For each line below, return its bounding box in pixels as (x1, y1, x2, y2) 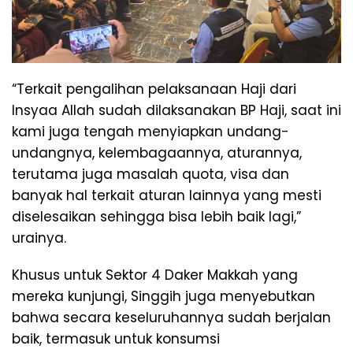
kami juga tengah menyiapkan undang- (12, 121, 289, 141)
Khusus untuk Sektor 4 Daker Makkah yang (12, 265, 298, 284)
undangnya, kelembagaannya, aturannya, (12, 143, 302, 162)
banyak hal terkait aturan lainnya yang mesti (12, 185, 321, 205)
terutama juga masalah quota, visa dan (12, 164, 289, 184)
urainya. (12, 228, 66, 247)
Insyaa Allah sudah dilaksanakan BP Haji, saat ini (12, 100, 341, 120)
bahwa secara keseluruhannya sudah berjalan (12, 307, 331, 327)
